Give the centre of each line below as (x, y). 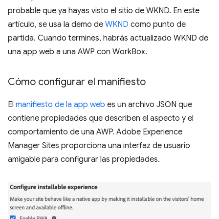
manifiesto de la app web (60, 104)
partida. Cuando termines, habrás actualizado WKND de (108, 38)
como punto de (157, 24)
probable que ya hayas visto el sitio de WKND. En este (104, 11)
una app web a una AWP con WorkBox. (77, 52)
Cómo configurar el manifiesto (77, 82)
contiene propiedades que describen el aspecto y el (101, 118)
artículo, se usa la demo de (56, 24)
